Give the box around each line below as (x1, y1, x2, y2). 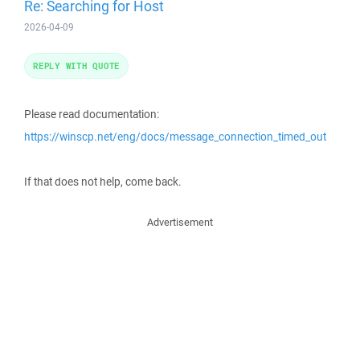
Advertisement (147, 215, 213, 229)
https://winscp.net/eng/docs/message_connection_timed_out (24, 129, 326, 144)
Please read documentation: (24, 107, 159, 121)
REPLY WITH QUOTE (33, 59, 120, 72)
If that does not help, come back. (24, 174, 182, 189)
